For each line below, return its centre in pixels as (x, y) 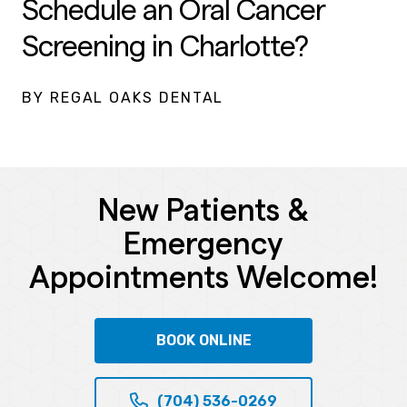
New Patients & (203, 210)
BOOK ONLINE (203, 340)
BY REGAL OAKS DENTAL (123, 97)
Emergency (203, 244)
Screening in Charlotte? (165, 47)
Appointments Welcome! (203, 278)
